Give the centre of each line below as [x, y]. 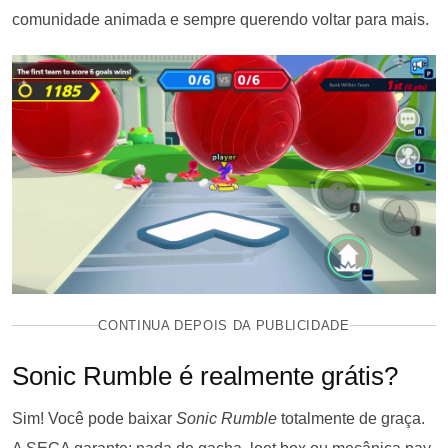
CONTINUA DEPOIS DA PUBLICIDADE [224, 325]
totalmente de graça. [351, 418]
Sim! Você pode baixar [94, 418]
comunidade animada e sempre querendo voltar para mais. [220, 20]
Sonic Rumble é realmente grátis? [205, 375]
